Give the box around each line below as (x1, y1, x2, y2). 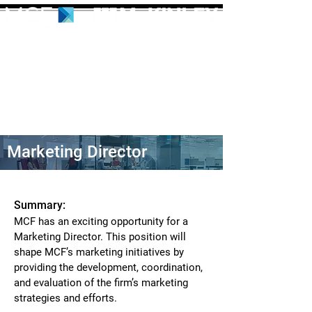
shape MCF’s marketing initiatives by (14, 246, 184, 258)
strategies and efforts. (14, 292, 117, 304)
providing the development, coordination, (14, 261, 203, 274)
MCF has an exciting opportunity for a (14, 215, 188, 228)
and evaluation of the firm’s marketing (14, 276, 188, 289)
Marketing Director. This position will (14, 231, 186, 243)
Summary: (14, 198, 65, 212)
